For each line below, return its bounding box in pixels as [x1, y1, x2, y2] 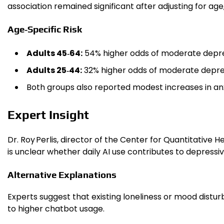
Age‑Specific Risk [7, 23, 82, 34]
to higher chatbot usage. [7, 202, 104, 214]
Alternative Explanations [7, 168, 116, 180]
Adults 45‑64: [26, 47, 82, 59]
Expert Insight [7, 108, 89, 122]
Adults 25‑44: [26, 64, 82, 76]
